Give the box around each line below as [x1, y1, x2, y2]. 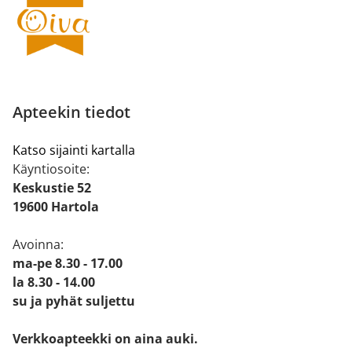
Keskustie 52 [13, 178, 91, 196]
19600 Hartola [13, 197, 99, 215]
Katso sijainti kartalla [13, 141, 135, 159]
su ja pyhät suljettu [13, 291, 135, 310]
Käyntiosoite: [13, 159, 90, 178]
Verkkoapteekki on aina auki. [13, 329, 198, 347]
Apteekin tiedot [13, 101, 130, 123]
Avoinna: [13, 235, 64, 253]
